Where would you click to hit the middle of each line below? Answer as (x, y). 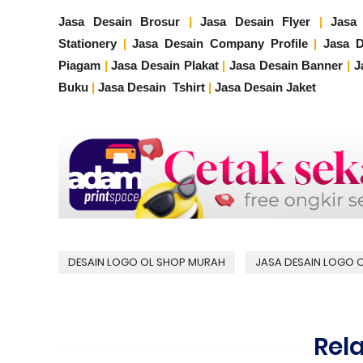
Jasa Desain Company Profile (220, 43)
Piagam (79, 65)
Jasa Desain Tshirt (152, 87)
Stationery (88, 43)
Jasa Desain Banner (286, 65)
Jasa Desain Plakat (165, 65)
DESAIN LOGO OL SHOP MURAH (147, 263)
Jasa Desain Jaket (265, 87)
